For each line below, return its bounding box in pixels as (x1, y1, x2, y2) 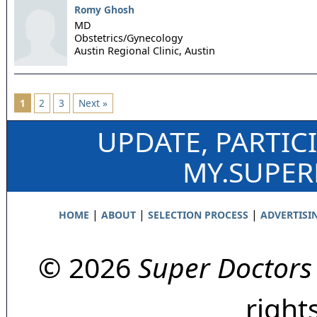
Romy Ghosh (74, 3, 134, 17)
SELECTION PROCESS (147, 207, 248, 221)
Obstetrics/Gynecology (74, 30, 183, 45)
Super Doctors (138, 248, 312, 286)
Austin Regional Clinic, (74, 43, 182, 57)
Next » (78, 96, 108, 110)
